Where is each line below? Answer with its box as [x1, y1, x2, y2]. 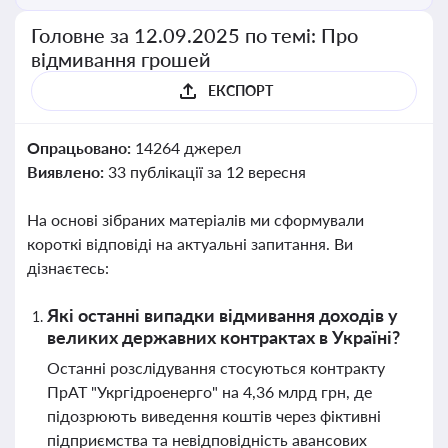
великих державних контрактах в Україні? [47, 326, 400, 348]
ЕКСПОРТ [207, 82, 273, 99]
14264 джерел [134, 138, 241, 157]
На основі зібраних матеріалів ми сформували [27, 210, 364, 229]
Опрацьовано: [27, 138, 135, 157]
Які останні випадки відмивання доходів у [47, 304, 398, 326]
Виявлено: [27, 162, 108, 181]
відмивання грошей [31, 47, 211, 71]
